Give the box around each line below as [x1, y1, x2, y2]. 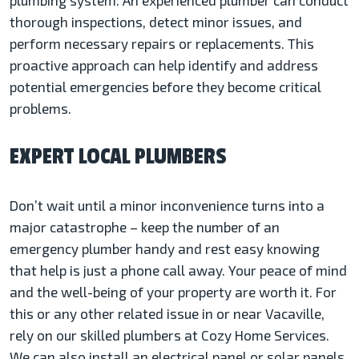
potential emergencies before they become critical [10, 79, 321, 95]
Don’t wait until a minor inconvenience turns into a [10, 197, 325, 214]
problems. [10, 100, 71, 117]
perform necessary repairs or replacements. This [10, 35, 314, 52]
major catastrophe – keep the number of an [10, 219, 280, 236]
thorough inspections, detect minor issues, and [10, 14, 302, 30]
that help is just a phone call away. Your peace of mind [10, 262, 347, 279]
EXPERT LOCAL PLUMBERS [10, 143, 227, 171]
